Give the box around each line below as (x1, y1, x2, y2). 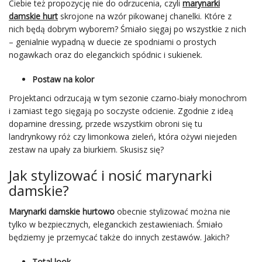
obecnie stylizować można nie (115, 206, 230, 217)
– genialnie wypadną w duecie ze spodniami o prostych (9, 36, 216, 47)
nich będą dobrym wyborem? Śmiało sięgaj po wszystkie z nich (9, 23, 246, 35)
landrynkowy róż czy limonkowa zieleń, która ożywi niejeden (9, 131, 237, 142)
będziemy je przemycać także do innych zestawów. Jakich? (9, 232, 229, 243)
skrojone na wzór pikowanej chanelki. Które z (58, 11, 232, 22)
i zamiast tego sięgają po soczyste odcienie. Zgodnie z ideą (9, 105, 233, 116)
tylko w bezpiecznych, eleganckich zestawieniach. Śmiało (9, 219, 223, 230)
